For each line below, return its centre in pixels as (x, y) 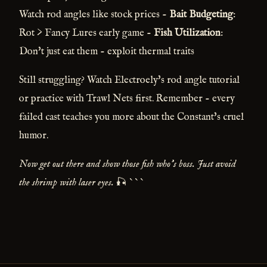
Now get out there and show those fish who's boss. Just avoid (128, 164)
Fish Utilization (187, 33)
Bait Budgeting (201, 15)
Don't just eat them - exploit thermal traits (107, 52)
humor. (34, 136)
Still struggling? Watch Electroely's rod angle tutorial (129, 80)
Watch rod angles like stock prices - (94, 15)
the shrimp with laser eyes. (66, 183)
